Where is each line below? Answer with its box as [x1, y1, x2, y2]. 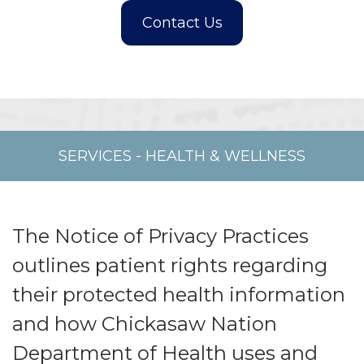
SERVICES [58, 147, 132, 165]
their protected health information [12, 283, 345, 306]
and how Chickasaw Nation [12, 312, 277, 336]
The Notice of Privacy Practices [12, 224, 309, 248]
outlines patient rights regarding [12, 253, 327, 277]
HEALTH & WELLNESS [145, 147, 305, 165]
